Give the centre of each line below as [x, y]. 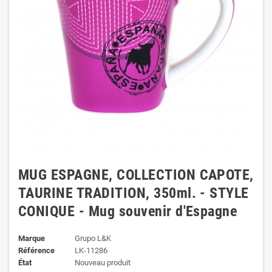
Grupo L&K [93, 238]
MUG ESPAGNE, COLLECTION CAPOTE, [136, 175]
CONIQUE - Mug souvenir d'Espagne [128, 211]
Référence [36, 250]
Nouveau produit [102, 263]
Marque [32, 238]
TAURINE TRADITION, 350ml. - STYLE [134, 193]
